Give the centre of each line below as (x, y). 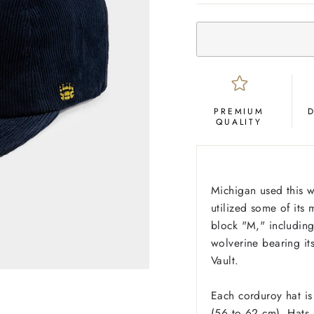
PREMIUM (239, 111)
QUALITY (239, 122)
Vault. (225, 260)
